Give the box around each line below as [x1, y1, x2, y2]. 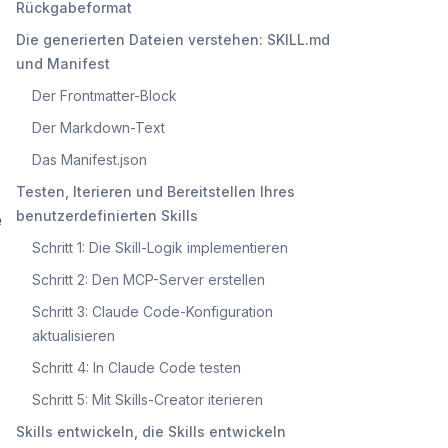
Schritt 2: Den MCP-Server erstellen [32, 270, 265, 288]
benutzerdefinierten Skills [16, 206, 198, 224]
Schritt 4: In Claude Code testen [32, 358, 241, 376]
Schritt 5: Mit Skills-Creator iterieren [32, 390, 263, 408]
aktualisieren [32, 326, 115, 344]
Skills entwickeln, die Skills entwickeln [16, 422, 286, 440]
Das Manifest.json [32, 150, 147, 168]
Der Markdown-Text [32, 118, 165, 136]
